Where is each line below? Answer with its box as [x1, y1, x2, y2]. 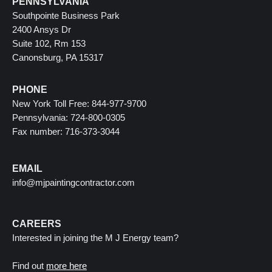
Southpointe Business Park [12, 10, 120, 21]
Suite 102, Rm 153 [12, 38, 86, 49]
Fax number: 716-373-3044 [12, 126, 120, 137]
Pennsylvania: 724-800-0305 [12, 112, 125, 123]
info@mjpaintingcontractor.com [12, 177, 135, 188]
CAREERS [12, 219, 61, 229]
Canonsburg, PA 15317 [12, 52, 103, 63]
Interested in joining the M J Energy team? [12, 233, 178, 243]
